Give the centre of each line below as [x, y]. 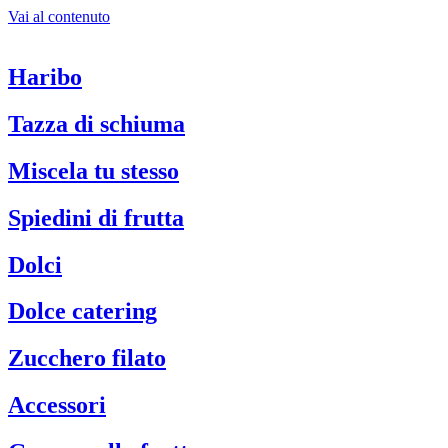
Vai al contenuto [59, 16]
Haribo [45, 76]
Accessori [57, 405]
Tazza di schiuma [96, 123]
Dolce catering [82, 311]
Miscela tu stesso [93, 170]
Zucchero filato [87, 358]
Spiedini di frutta [96, 217]
